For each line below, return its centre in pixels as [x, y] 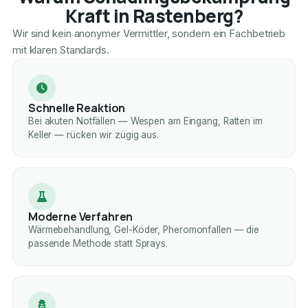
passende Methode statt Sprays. [98, 244]
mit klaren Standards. [60, 50]
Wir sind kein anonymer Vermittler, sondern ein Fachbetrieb [149, 34]
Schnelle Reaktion [77, 108]
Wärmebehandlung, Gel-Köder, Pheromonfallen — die [144, 230]
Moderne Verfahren [80, 217]
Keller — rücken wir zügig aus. [93, 135]
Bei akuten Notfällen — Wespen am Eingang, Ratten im [145, 121]
